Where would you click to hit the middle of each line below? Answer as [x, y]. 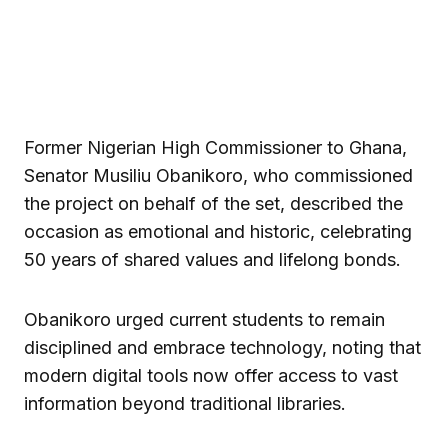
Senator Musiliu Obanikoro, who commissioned [218, 176]
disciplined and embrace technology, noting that [222, 348]
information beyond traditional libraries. [185, 404]
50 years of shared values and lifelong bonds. [212, 260]
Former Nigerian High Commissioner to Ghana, [215, 148]
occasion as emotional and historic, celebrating [218, 232]
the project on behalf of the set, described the [213, 204]
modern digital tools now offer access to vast [211, 376]
